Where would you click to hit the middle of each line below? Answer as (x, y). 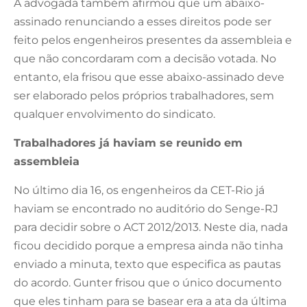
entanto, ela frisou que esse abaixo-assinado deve (149, 77)
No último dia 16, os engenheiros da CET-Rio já (139, 190)
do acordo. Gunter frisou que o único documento (148, 282)
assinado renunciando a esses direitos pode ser (143, 21)
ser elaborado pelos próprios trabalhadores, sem (144, 95)
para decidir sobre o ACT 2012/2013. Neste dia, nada (151, 227)
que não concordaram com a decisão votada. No (145, 58)
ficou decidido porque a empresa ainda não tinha (148, 245)
